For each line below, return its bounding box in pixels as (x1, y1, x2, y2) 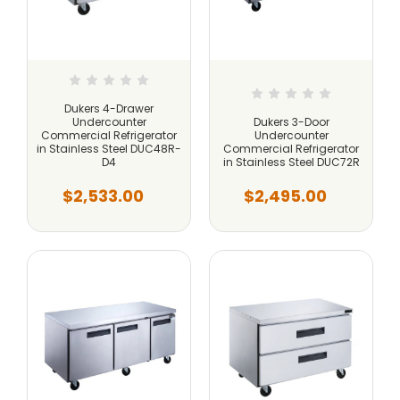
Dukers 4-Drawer (64, 100, 154, 116)
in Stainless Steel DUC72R (222, 154, 360, 170)
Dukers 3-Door (253, 113, 329, 129)
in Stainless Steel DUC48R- (37, 140, 181, 156)
